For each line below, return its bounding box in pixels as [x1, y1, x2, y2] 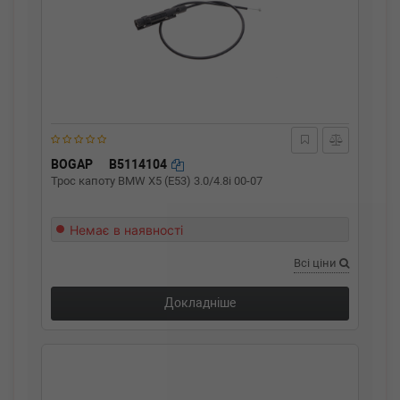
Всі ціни [294, 256, 339, 270]
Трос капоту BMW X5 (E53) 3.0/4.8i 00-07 [51, 174, 262, 187]
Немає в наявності [70, 222, 183, 237]
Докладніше [164, 296, 236, 310]
